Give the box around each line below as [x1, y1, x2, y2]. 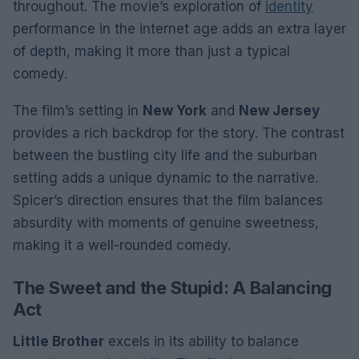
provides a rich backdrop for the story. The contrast [13, 125, 345, 141]
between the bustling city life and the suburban [13, 147, 317, 163]
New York [143, 103, 207, 119]
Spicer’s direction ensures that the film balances [13, 192, 323, 208]
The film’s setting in [13, 103, 143, 119]
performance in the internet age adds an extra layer [13, 21, 346, 37]
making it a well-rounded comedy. [13, 237, 231, 253]
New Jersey [239, 103, 320, 119]
